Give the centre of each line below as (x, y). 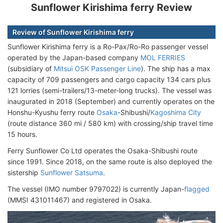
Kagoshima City (176, 112)
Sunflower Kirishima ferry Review (111, 7)
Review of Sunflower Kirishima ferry (73, 32)
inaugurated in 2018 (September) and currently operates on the (111, 101)
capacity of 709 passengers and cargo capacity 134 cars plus (109, 79)
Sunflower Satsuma (72, 172)
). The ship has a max (176, 68)
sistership (24, 172)
